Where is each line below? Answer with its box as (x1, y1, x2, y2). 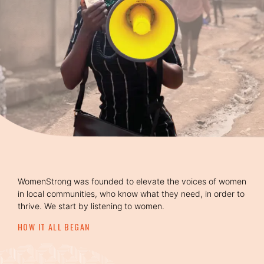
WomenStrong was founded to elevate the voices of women (18, 176, 246, 186)
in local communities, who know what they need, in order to (18, 188, 245, 199)
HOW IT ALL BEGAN (18, 220, 90, 233)
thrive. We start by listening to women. (18, 200, 164, 211)
